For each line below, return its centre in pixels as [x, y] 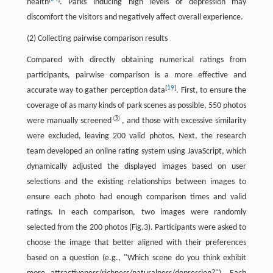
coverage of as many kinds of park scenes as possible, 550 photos [136, 106]
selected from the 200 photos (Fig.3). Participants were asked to [136, 228]
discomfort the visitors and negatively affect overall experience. [135, 18]
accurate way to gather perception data [96, 91]
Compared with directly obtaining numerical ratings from [136, 60]
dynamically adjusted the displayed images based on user [136, 167]
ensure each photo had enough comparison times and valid [136, 197]
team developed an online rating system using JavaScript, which [136, 152]
